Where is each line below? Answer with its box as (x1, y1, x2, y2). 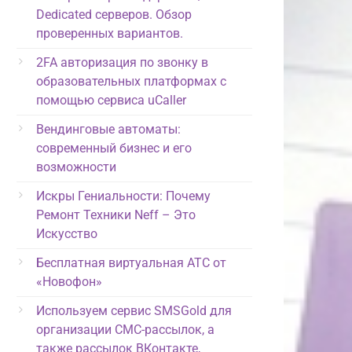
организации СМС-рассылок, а (36, 321, 214, 337)
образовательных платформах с (36, 73, 226, 89)
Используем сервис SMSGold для (36, 302, 232, 318)
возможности (36, 159, 116, 174)
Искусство (36, 225, 97, 241)
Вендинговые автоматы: (36, 121, 181, 137)
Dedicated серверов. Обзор (36, 6, 192, 22)
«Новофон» (36, 273, 102, 289)
